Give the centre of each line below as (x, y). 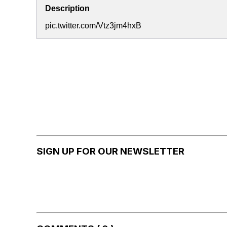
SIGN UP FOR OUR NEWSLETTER (110, 152)
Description (67, 8)
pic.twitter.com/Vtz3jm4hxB (93, 26)
